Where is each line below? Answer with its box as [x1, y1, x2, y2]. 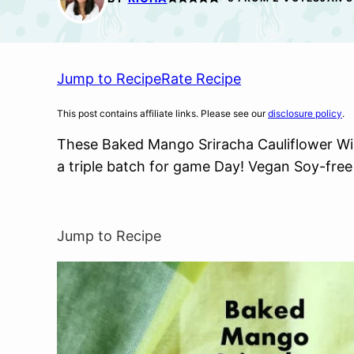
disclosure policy [268, 107, 342, 119]
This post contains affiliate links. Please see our [57, 107, 268, 119]
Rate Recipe [161, 70, 241, 87]
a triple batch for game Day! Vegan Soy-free [57, 158, 352, 175]
